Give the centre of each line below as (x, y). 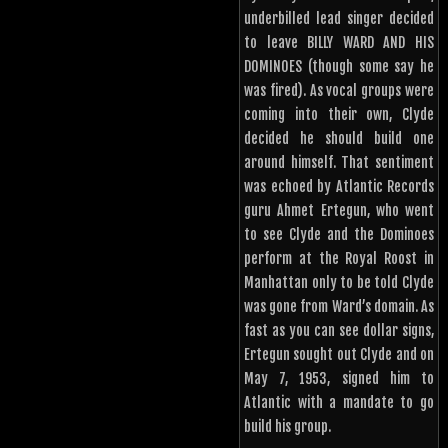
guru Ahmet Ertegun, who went (339, 211)
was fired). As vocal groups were (339, 91)
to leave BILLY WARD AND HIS (339, 43)
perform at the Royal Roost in (339, 259)
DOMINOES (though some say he (339, 67)
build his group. (287, 427)
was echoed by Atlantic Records (339, 187)
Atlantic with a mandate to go (339, 403)
